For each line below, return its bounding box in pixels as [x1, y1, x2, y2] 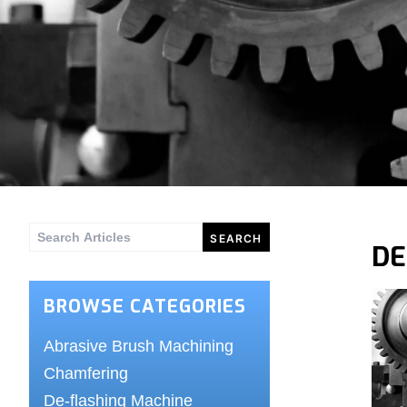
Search [29, 236, 75, 253]
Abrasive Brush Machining [44, 336, 233, 355]
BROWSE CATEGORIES [44, 293, 246, 319]
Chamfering [44, 363, 128, 382]
